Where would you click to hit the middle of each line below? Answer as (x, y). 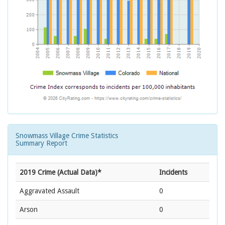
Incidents (173, 173)
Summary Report (41, 143)
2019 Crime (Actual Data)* (61, 173)
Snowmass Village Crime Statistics (67, 136)
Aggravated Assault (49, 191)
